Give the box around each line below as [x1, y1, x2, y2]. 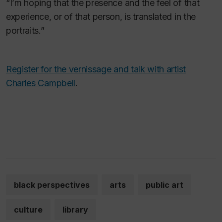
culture [14, 204, 43, 215]
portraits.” [6, 25, 45, 36]
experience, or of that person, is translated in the [6, 11, 196, 22]
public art [146, 179, 183, 190]
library [62, 204, 88, 215]
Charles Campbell [6, 78, 75, 89]
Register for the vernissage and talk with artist [6, 64, 186, 75]
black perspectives [14, 179, 90, 190]
